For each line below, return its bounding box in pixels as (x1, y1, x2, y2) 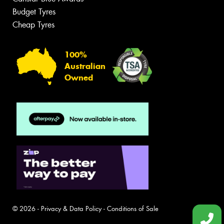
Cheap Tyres (12, 19, 54, 30)
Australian (64, 61, 105, 71)
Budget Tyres (12, 6, 55, 17)
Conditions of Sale (107, 204, 158, 213)
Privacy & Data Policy (41, 204, 101, 213)
